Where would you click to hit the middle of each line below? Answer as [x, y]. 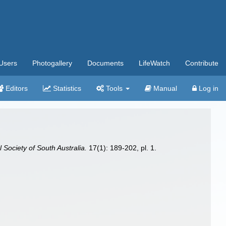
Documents [105, 63]
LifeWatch [154, 63]
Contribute [202, 63]
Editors [16, 88]
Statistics [66, 88]
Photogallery [52, 63]
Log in [208, 88]
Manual [164, 88]
